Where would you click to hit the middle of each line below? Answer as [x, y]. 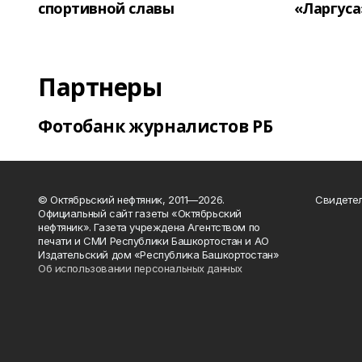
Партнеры [100, 87]
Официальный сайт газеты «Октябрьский [140, 213]
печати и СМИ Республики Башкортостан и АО [154, 241]
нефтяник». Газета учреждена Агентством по [149, 227]
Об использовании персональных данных [140, 268]
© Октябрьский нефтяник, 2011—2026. [131, 200]
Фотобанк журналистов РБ [156, 126]
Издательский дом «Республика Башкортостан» [159, 255]
